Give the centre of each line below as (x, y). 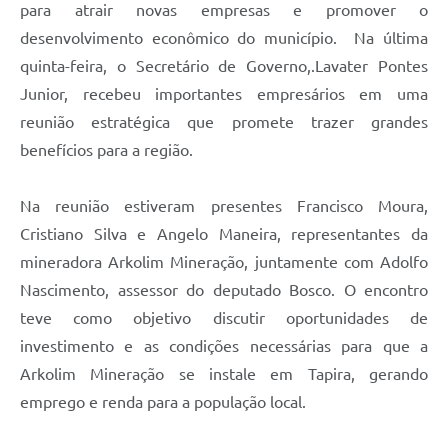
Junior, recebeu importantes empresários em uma (224, 94)
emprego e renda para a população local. (163, 402)
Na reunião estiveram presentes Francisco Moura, (224, 206)
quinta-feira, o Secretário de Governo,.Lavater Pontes (224, 66)
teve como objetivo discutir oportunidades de (224, 318)
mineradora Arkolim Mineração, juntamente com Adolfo (224, 262)
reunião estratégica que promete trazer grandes (224, 122)
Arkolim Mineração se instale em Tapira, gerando (224, 374)
